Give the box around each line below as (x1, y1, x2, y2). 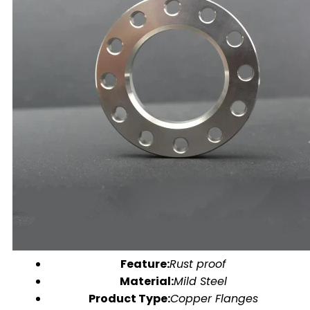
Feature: (120, 256, 170, 272)
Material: (119, 273, 174, 289)
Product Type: (88, 291, 170, 307)
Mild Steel (173, 273, 227, 289)
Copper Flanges (170, 291, 258, 307)
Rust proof (170, 256, 226, 272)
